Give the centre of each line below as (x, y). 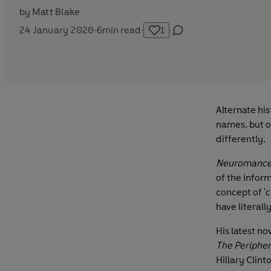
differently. (241, 139)
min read (121, 30)
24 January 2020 (57, 30)
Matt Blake (56, 11)
